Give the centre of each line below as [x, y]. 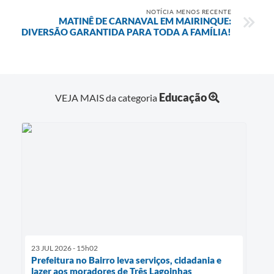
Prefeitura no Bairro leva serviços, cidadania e [126, 260]
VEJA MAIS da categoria [107, 98]
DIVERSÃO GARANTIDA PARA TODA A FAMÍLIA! [126, 31]
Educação [183, 98]
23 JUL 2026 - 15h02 [65, 248]
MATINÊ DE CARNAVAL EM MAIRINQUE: [145, 20]
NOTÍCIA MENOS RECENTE [188, 11]
